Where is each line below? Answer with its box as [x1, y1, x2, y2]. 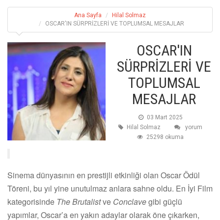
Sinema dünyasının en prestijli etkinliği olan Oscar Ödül [7, 169, 200, 181]
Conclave [113, 195, 146, 207]
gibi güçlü [146, 195, 182, 207]
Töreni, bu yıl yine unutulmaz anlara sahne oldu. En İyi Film [7, 182, 213, 194]
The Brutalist [56, 195, 101, 207]
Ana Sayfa [74, 11, 102, 19]
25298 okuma [146, 133, 184, 140]
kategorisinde [7, 195, 56, 207]
